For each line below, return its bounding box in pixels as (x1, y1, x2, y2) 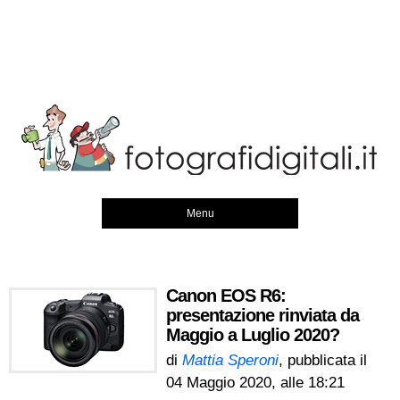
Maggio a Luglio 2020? (166, 325, 339, 345)
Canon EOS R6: (166, 286, 286, 305)
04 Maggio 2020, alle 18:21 (166, 374, 345, 391)
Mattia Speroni (182, 352, 279, 369)
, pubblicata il (279, 352, 367, 369)
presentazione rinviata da (166, 305, 359, 325)
